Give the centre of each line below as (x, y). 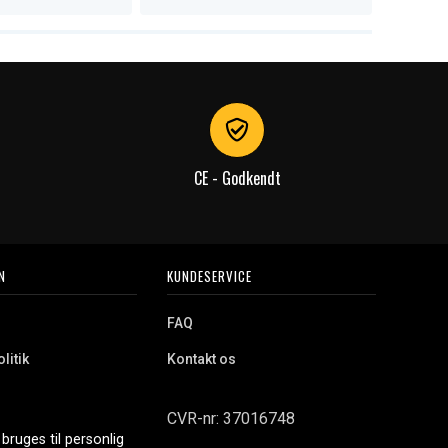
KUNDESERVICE (209, 276)
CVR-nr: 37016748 (230, 418)
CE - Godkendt (237, 178)
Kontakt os (201, 359)
